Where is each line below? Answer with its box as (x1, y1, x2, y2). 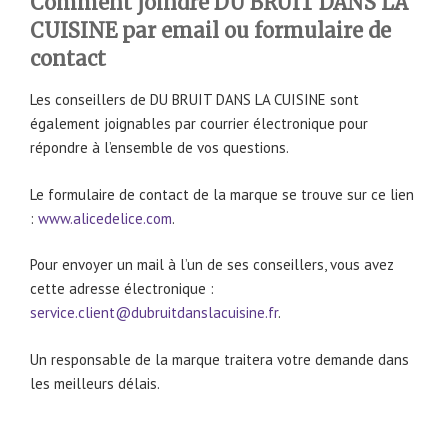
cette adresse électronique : (30, 279, 214, 299)
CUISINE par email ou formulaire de (30, 18, 391, 44)
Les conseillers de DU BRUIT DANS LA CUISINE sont (30, 90, 359, 110)
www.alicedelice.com (38, 208, 172, 228)
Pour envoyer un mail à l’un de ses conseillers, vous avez (30, 255, 394, 275)
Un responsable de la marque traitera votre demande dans (30, 349, 409, 369)
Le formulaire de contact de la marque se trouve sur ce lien (30, 184, 414, 204)
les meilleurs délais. (30, 373, 160, 393)
